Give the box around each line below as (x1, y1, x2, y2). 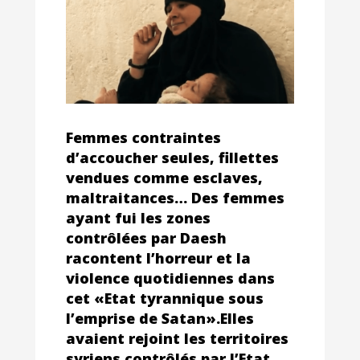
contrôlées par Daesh (66, 227, 227, 247)
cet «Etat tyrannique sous (66, 288, 264, 308)
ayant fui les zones (66, 207, 211, 227)
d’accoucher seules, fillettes (66, 147, 279, 167)
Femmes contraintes (66, 127, 221, 147)
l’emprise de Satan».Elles (66, 308, 254, 328)
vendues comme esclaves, (66, 167, 263, 187)
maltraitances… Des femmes (66, 187, 284, 207)
